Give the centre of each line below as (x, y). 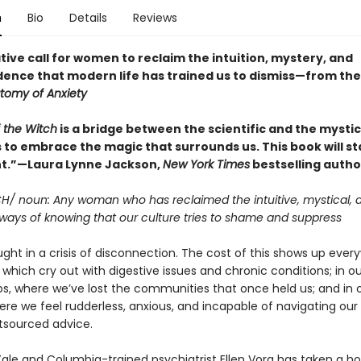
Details (88, 18)
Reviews (155, 18)
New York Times (206, 164)
